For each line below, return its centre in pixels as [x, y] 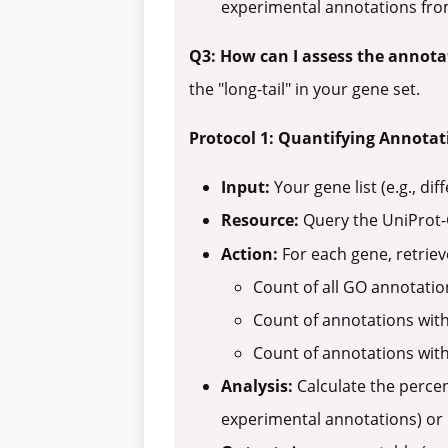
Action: [249, 254]
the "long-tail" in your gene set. [304, 89]
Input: [245, 187]
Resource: [260, 220]
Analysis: [257, 386]
